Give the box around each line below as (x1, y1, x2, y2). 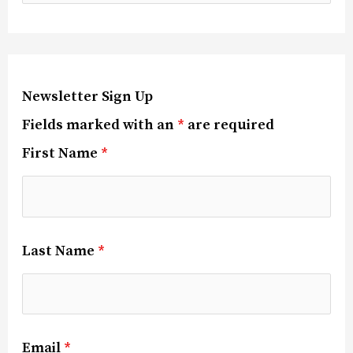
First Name (22, 144, 102, 163)
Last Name (22, 241, 98, 260)
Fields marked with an (22, 116, 178, 135)
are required (184, 116, 275, 135)
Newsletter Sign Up (22, 87, 154, 106)
